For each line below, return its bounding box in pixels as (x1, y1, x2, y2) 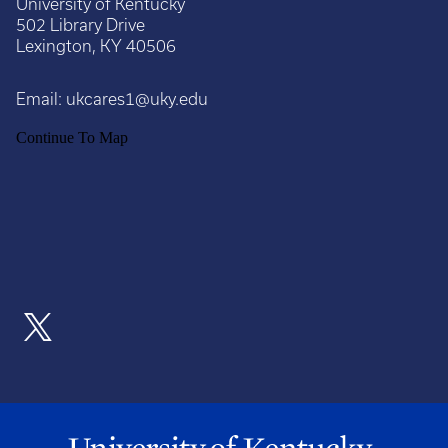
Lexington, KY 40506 (16, 36, 176, 55)
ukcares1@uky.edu (62, 89, 208, 108)
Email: (16, 89, 62, 108)
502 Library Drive (16, 15, 145, 34)
